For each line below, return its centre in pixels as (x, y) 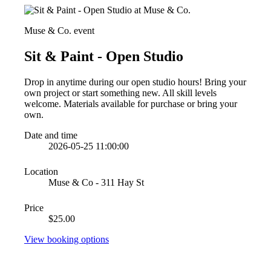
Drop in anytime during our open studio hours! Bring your (135, 82)
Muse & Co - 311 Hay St (96, 182)
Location (41, 171)
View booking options (67, 239)
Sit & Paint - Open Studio (104, 56)
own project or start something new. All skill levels (120, 93)
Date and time (51, 135)
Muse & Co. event (59, 31)
